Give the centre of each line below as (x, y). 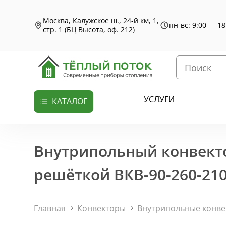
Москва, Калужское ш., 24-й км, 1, (101, 21)
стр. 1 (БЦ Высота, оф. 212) (89, 30)
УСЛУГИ (159, 99)
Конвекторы (102, 208)
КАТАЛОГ (70, 101)
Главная (50, 208)
